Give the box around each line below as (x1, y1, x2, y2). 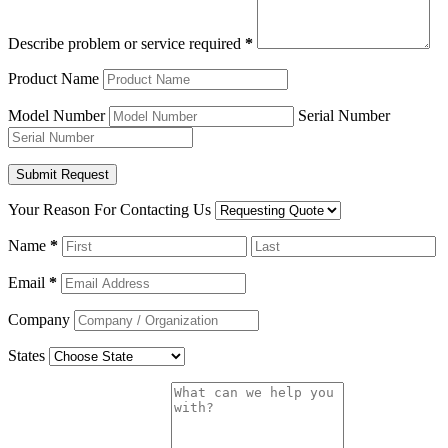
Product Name (8, 69, 99, 87)
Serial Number (298, 106, 390, 124)
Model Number (8, 106, 105, 124)
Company (8, 310, 70, 328)
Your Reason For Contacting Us (8, 200, 211, 218)
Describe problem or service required (8, 34, 245, 52)
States (8, 346, 45, 364)
